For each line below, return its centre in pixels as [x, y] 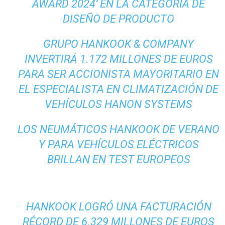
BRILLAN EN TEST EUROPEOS [119, 160]
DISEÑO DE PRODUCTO [119, 19]
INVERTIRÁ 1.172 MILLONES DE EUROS [119, 59]
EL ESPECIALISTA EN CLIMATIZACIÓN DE [119, 89]
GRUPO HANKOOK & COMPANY [119, 44]
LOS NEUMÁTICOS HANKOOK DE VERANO [119, 130]
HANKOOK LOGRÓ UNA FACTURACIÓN [119, 207]
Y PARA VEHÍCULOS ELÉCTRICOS [119, 145]
